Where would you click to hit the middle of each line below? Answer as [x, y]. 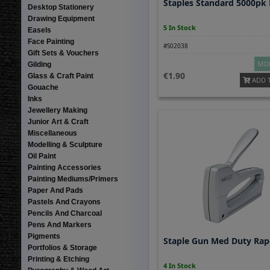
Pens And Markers [59, 225]
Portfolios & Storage [62, 248]
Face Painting [51, 42]
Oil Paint [42, 156]
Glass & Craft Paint [60, 76]
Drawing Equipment [61, 19]
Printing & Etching [58, 259]
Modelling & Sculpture [65, 145]
